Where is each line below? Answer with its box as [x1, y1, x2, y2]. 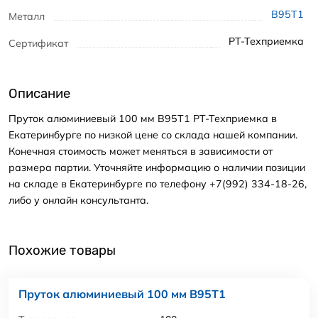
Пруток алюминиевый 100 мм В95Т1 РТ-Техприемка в [9, 111, 277, 125]
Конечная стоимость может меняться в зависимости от [9, 144, 273, 158]
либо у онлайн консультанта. [9, 193, 148, 207]
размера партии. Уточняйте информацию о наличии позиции [9, 160, 305, 174]
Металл [9, 10, 45, 23]
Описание [9, 86, 70, 102]
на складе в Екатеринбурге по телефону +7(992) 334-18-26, [9, 177, 307, 190]
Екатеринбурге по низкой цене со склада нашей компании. [9, 128, 297, 141]
